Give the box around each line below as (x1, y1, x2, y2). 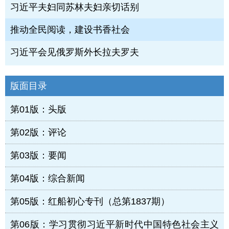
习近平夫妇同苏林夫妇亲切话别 (10, 2, 139, 13)
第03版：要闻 (10, 150, 66, 161)
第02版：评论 (10, 127, 66, 138)
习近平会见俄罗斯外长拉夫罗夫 (10, 47, 139, 58)
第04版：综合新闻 (10, 173, 85, 184)
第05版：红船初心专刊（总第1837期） (10, 196, 170, 207)
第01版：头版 (10, 104, 66, 115)
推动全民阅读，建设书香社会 (10, 25, 130, 35)
